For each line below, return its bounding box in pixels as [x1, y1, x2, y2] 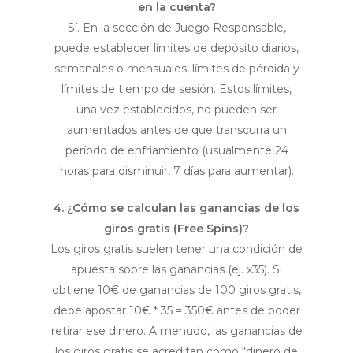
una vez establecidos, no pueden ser [76, 102, 277, 117]
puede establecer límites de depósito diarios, [54, 41, 299, 56]
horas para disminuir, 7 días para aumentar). [59, 164, 294, 179]
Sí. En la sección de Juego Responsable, [67, 20, 286, 35]
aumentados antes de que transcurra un [66, 123, 287, 138]
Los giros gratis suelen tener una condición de [50, 242, 303, 257]
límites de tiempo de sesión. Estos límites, [61, 82, 292, 97]
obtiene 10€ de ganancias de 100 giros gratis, [52, 283, 301, 298]
